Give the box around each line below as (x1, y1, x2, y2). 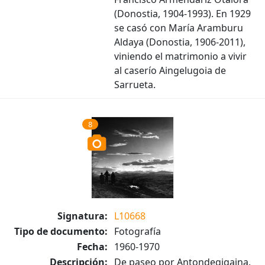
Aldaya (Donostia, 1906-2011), (114, 35, 245, 49)
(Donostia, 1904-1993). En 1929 (114, 7, 251, 20)
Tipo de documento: (14, 225, 108, 238)
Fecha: (77, 240, 108, 253)
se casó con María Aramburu (114, 21, 243, 34)
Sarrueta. (114, 78, 156, 91)
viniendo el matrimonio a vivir (114, 50, 247, 63)
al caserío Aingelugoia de (114, 64, 226, 77)
